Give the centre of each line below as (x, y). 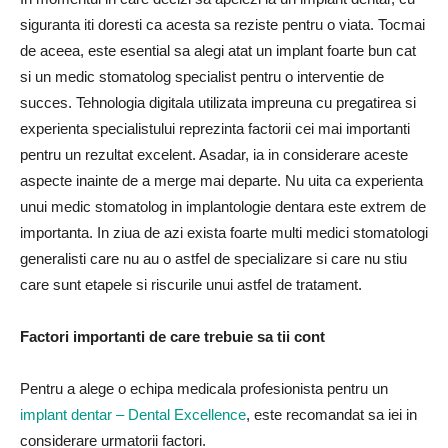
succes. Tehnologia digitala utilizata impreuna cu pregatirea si (218, 102)
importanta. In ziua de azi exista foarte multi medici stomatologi (224, 232)
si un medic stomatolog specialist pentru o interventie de (202, 76)
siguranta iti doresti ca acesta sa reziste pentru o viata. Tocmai (222, 24)
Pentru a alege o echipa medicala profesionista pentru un (204, 388)
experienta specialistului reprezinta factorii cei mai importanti (215, 128)
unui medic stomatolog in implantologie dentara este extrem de (223, 206)
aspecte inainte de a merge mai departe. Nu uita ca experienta (221, 180)
